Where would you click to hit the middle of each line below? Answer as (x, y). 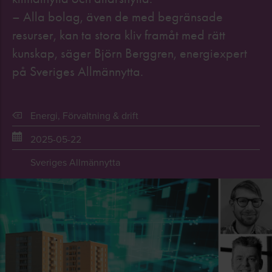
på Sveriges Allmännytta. (78, 72)
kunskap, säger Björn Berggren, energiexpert (130, 53)
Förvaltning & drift (100, 115)
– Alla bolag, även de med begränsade (117, 17)
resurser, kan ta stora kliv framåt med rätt (119, 35)
